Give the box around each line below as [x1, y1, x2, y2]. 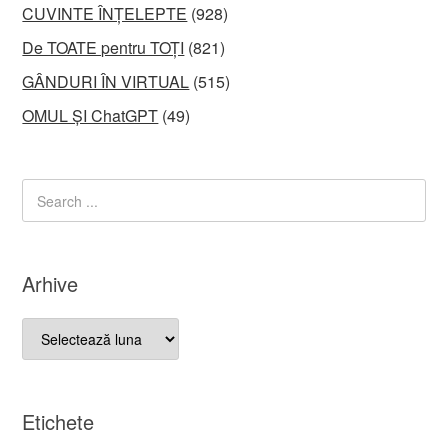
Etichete [22, 406, 95, 436]
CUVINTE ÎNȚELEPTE [22, 2, 188, 25]
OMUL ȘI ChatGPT [22, 104, 159, 127]
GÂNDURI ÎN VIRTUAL [22, 70, 190, 93]
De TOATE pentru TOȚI [22, 36, 185, 59]
